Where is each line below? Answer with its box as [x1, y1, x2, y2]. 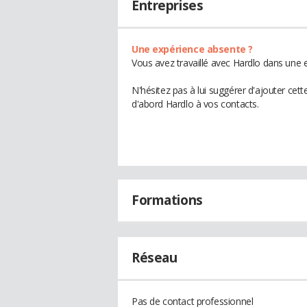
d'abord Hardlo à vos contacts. [132, 97, 259, 110]
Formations [132, 191, 203, 209]
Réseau [132, 249, 177, 267]
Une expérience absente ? [132, 42, 253, 56]
